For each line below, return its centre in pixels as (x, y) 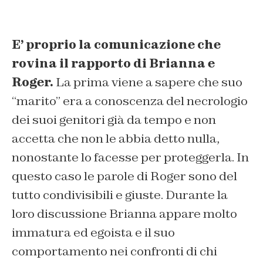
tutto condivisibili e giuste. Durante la (120, 195)
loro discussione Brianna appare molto (124, 213)
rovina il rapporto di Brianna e (113, 63)
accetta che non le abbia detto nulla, (116, 138)
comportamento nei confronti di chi (114, 251)
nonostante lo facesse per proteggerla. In (130, 157)
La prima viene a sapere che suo (148, 82)
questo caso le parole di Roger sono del (124, 176)
